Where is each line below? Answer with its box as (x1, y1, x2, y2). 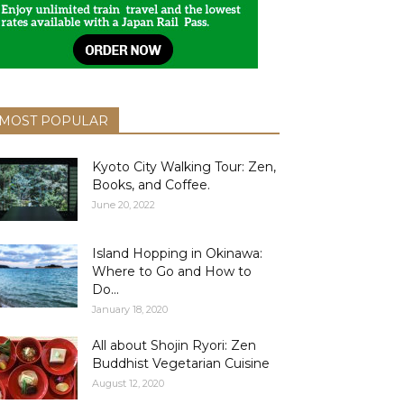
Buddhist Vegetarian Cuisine (92, 355, 270, 372)
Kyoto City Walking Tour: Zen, (92, 159, 276, 175)
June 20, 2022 (92, 198, 155, 211)
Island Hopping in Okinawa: (92, 245, 262, 262)
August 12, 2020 (92, 377, 164, 390)
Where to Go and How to (92, 263, 252, 280)
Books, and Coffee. (92, 177, 210, 193)
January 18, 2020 (92, 303, 168, 316)
